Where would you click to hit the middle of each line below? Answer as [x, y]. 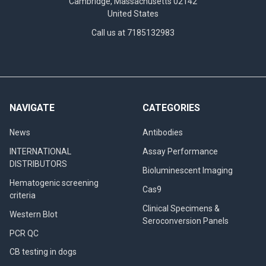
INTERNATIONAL [40, 151]
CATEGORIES [171, 107]
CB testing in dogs [43, 252]
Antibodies [163, 132]
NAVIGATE [32, 107]
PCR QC [24, 233]
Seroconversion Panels [186, 221]
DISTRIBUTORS [38, 164]
